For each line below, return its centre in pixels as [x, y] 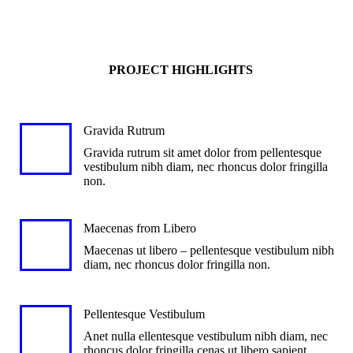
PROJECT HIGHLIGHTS [180, 70]
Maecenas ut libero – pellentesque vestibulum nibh [209, 250]
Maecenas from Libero [140, 228]
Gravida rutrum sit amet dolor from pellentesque [203, 152]
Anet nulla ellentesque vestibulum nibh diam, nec [206, 336]
